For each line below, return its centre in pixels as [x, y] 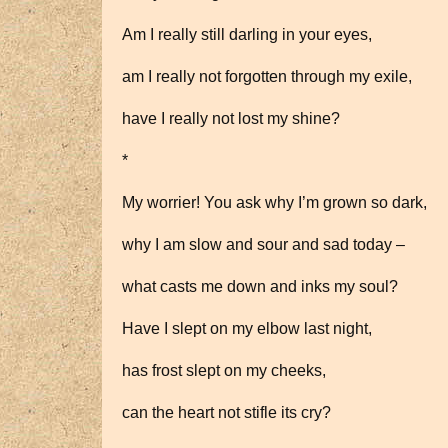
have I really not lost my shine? [231, 118]
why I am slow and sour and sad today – [263, 244]
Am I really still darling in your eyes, [247, 34]
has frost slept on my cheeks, [224, 370]
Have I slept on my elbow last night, [247, 328]
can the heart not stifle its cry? [226, 412]
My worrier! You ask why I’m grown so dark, [274, 202]
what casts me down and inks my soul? [260, 286]
